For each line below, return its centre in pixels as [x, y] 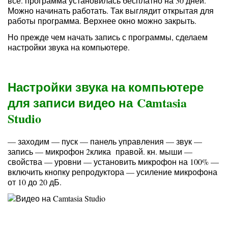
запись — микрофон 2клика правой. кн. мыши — [100, 151]
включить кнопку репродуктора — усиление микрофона [112, 172]
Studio [24, 118]
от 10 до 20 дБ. [35, 182]
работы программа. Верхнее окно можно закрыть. [102, 21]
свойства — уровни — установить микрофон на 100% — [113, 162]
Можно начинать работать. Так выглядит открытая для [111, 10]
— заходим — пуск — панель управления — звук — [105, 141]
